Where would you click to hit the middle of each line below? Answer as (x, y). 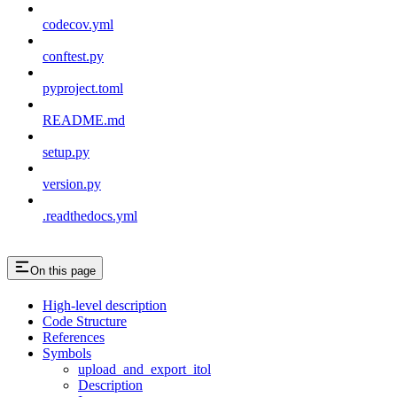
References (74, 338)
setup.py (66, 152)
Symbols (67, 354)
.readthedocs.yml (90, 216)
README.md (84, 121)
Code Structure (85, 322)
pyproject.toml (83, 89)
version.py (72, 184)
